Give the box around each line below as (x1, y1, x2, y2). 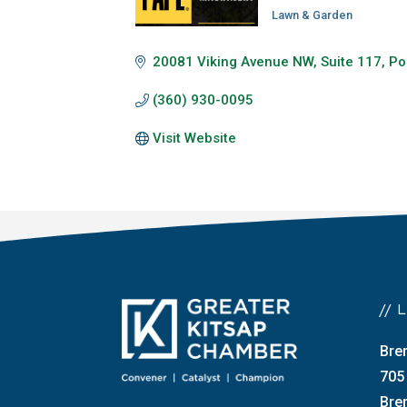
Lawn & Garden (272, 8, 353, 23)
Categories (271, 18, 348, 38)
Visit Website (153, 130, 237, 147)
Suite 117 (321, 54, 382, 71)
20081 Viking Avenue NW (153, 54, 314, 71)
